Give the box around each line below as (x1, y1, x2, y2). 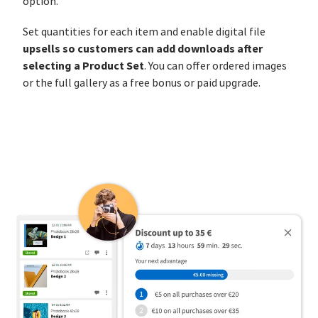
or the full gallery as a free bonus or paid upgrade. (23, 76, 261, 91)
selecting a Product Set (23, 58, 144, 74)
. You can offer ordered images (144, 59, 287, 74)
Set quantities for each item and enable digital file (23, 25, 265, 40)
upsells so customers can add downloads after (23, 41, 263, 57)
